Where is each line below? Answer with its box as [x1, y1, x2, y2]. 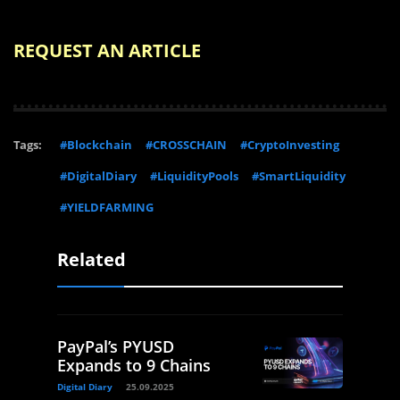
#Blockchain [60, 137, 132, 154]
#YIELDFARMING [60, 199, 154, 216]
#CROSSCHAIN [146, 137, 227, 154]
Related [57, 247, 126, 272]
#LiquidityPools [150, 168, 238, 185]
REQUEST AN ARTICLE [13, 38, 201, 63]
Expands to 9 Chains [57, 354, 211, 377]
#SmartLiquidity [252, 168, 346, 185]
